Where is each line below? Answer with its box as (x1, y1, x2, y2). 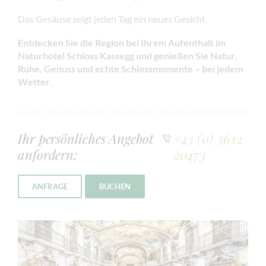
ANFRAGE (32, 181, 68, 191)
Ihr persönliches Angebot (18, 129, 153, 147)
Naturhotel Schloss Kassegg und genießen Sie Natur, (18, 49, 237, 61)
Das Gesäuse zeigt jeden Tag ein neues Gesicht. (18, 12, 207, 24)
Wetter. (18, 75, 52, 87)
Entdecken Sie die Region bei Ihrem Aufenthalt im (18, 36, 226, 48)
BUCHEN (99, 181, 131, 191)
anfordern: (18, 145, 78, 163)
